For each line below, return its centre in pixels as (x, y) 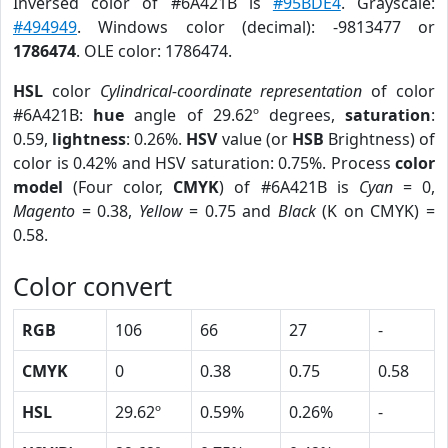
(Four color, (118, 187)
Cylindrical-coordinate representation (231, 91)
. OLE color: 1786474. (154, 51)
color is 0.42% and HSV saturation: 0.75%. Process (204, 163)
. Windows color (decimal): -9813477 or (256, 27)
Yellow (160, 211)
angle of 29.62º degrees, (235, 115)
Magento (44, 211)
